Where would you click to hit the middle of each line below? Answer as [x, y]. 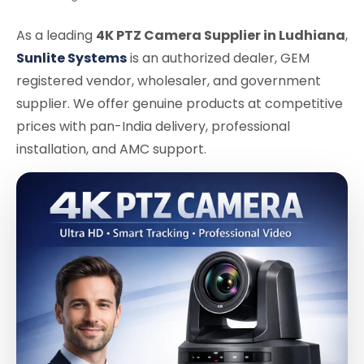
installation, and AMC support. [111, 149]
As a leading [56, 35]
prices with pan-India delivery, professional [153, 126]
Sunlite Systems [71, 58]
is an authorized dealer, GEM [218, 58]
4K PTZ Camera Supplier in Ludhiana [221, 35]
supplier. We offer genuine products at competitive [180, 103]
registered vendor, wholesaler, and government [169, 80]
